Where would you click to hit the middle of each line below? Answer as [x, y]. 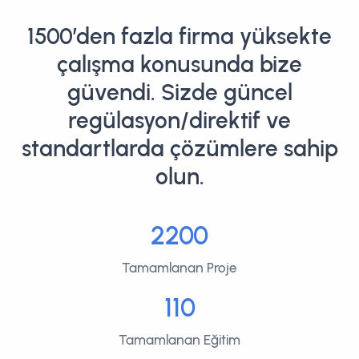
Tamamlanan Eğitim [179, 339]
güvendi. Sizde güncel [179, 92]
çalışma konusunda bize [179, 64]
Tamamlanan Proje [179, 267]
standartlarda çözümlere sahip [179, 148]
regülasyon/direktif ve [179, 120]
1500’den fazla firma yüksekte [179, 36]
